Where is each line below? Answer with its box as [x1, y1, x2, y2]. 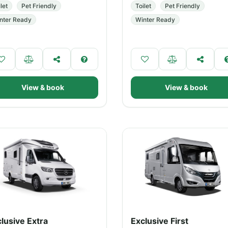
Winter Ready [135, 16, 175, 23]
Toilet [135, 2, 151, 10]
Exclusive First [131, 216, 188, 226]
